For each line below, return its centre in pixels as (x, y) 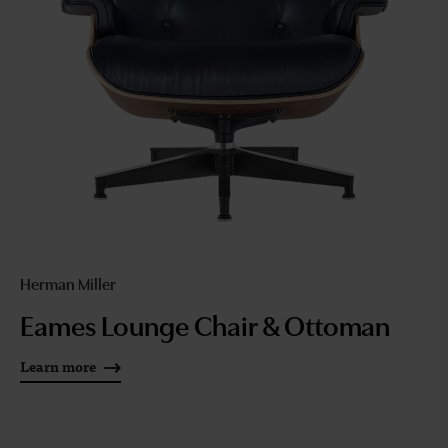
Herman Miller (68, 283)
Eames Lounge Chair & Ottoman (205, 323)
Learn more (58, 366)
